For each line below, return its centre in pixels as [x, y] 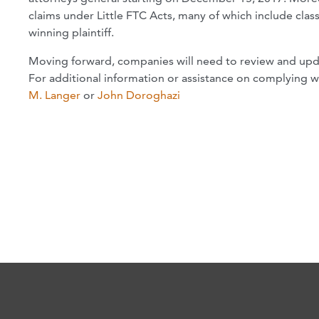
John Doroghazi [139, 95]
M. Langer [54, 95]
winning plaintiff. [71, 33]
